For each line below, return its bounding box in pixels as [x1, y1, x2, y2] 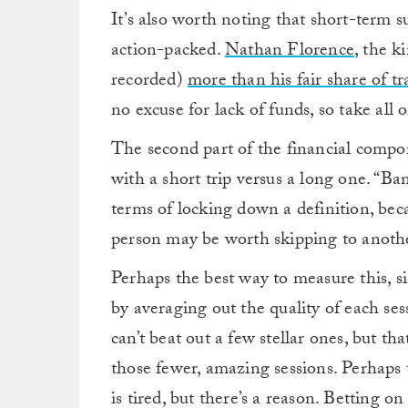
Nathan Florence [225, 36, 354, 67]
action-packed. [111, 36, 225, 67]
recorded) [111, 66, 188, 97]
